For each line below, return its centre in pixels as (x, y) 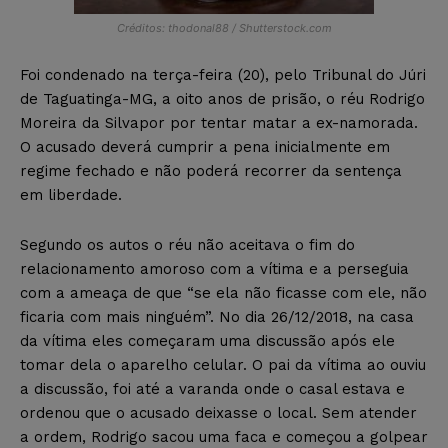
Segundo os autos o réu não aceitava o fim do (187, 244)
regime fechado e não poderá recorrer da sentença (211, 170)
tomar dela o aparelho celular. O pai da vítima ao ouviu (223, 364)
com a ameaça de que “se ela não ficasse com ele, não (223, 292)
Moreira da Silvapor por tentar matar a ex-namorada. (219, 122)
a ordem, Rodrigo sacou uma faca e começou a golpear (224, 436)
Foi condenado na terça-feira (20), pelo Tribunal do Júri (223, 74)
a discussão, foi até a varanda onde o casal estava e (212, 388)
